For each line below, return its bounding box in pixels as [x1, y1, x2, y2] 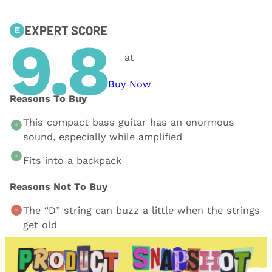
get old [23, 219, 58, 231]
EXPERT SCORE [24, 22, 108, 38]
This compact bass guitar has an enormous [23, 116, 235, 128]
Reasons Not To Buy [10, 181, 108, 193]
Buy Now [107, 78, 151, 90]
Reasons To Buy [10, 92, 87, 104]
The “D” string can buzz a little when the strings [23, 205, 260, 217]
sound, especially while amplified [23, 131, 183, 143]
